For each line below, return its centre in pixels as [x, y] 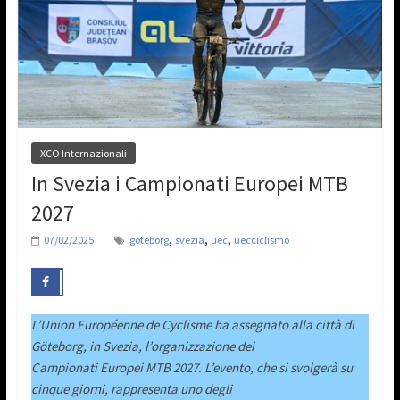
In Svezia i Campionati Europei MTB [189, 184]
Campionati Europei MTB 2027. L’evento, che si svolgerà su [192, 367]
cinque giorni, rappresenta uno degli [131, 388]
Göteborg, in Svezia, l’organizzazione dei [142, 346]
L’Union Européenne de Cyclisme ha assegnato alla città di [192, 324]
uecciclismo [261, 240]
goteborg [149, 240]
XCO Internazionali [83, 154]
